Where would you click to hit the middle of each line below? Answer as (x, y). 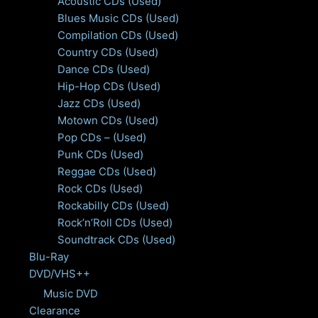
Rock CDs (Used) (100, 189)
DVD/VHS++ (59, 274)
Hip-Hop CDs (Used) (109, 87)
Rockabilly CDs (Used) (113, 206)
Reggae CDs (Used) (106, 172)
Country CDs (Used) (108, 53)
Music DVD (70, 294)
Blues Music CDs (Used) (118, 18)
